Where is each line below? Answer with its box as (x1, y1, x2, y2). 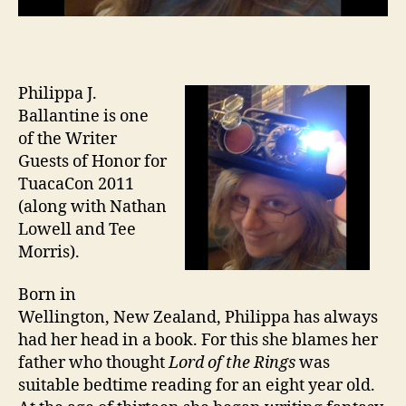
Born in (18, 285, 76, 305)
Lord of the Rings (169, 353, 295, 373)
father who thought (18, 353, 169, 373)
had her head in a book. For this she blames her (18, 330, 378, 351)
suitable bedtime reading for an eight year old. (18, 375, 375, 396)
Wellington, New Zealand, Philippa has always (18, 307, 378, 328)
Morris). (18, 241, 80, 263)
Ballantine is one (18, 105, 149, 127)
